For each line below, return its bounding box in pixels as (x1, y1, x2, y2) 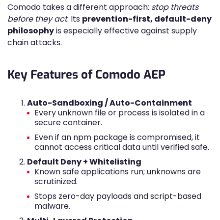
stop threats (151, 1, 198, 13)
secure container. (34, 117, 102, 128)
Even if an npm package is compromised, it (34, 132, 200, 143)
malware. (34, 200, 70, 212)
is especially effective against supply (54, 25, 197, 36)
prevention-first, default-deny (82, 13, 212, 25)
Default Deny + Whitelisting (27, 156, 141, 167)
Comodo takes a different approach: (7, 1, 151, 13)
